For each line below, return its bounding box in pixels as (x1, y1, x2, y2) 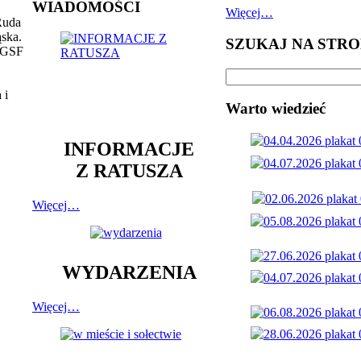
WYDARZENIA (61, 262, 197, 284)
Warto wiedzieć (226, 100, 326, 118)
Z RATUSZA (75, 160, 183, 181)
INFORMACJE (64, 138, 194, 160)
